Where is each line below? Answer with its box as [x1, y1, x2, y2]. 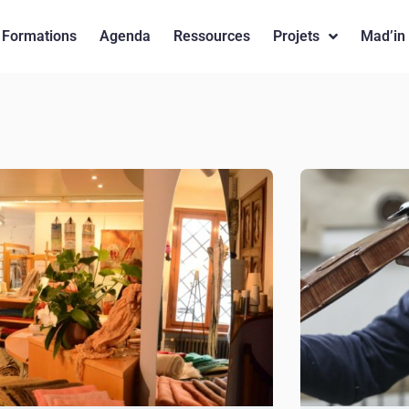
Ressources [173, 27, 250, 45]
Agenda [99, 27, 151, 45]
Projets [272, 27, 320, 45]
